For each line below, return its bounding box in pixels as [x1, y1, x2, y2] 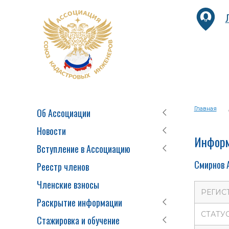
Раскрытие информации [37, 196, 122, 209]
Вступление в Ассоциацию [37, 142, 130, 155]
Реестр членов [37, 160, 89, 173]
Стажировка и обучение [37, 214, 120, 227]
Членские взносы [37, 178, 99, 191]
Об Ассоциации [37, 106, 90, 120]
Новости [37, 124, 66, 138]
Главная [194, 105, 217, 112]
